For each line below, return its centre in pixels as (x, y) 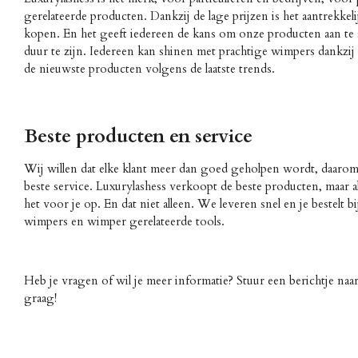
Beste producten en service (138, 136)
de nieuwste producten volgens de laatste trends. (149, 68)
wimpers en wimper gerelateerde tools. (124, 221)
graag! (40, 298)
